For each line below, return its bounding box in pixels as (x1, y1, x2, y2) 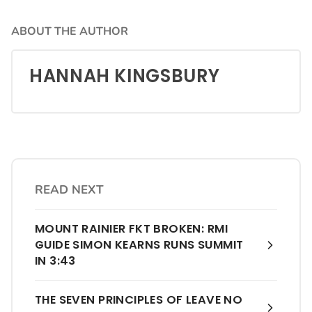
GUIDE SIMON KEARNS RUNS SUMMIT (35, 237, 244, 253)
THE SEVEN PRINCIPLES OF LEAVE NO (35, 292, 243, 309)
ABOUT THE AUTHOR (11, 23, 128, 39)
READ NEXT (35, 182, 104, 198)
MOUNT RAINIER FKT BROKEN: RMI (35, 221, 228, 237)
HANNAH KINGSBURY (29, 63, 220, 88)
